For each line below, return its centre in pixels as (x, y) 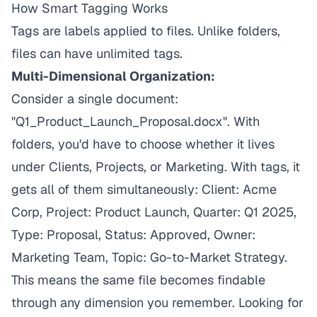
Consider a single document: (95, 99)
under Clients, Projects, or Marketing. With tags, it (156, 167)
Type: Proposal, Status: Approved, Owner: (133, 235)
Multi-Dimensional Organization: (113, 76)
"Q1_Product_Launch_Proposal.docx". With (136, 121)
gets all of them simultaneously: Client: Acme (144, 189)
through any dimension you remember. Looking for (157, 302)
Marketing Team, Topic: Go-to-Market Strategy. (149, 257)
